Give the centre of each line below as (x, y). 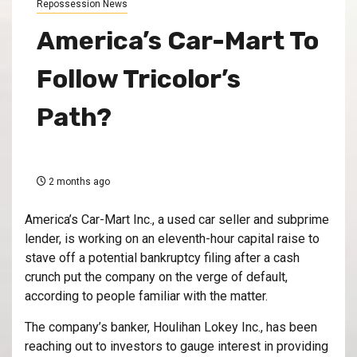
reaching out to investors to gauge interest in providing (177, 346)
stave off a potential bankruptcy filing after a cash (162, 257)
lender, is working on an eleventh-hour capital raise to (172, 238)
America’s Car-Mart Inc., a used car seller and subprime (177, 219)
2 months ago (78, 181)
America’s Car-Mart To (178, 40)
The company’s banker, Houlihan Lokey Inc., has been (171, 327)
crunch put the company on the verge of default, (156, 277)
